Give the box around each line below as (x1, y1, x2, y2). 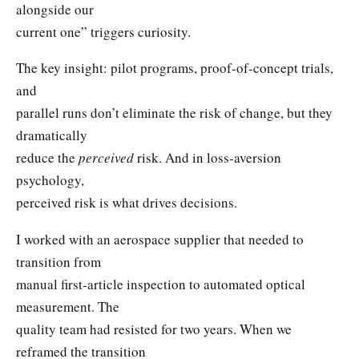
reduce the (16, 148, 79, 167)
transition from (16, 252, 101, 271)
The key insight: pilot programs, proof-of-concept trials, (16, 58, 333, 78)
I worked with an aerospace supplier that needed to (16, 229, 304, 248)
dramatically (16, 126, 87, 145)
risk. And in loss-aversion (134, 148, 281, 167)
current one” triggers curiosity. (16, 22, 191, 41)
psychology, (16, 171, 84, 190)
